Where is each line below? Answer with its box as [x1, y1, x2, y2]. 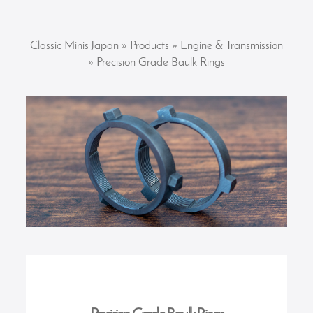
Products [129, 40, 169, 52]
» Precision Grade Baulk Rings [87, 57, 225, 68]
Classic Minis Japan [29, 40, 119, 52]
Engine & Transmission [180, 40, 283, 52]
